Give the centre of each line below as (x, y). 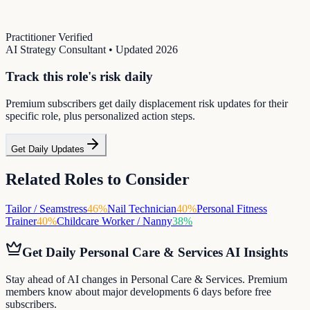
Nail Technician (142, 208)
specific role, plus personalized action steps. (100, 116)
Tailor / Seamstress (46, 208)
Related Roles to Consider (98, 179)
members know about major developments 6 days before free (138, 292)
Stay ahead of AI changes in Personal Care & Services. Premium (146, 280)
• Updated (131, 50)
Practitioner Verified (49, 37)
